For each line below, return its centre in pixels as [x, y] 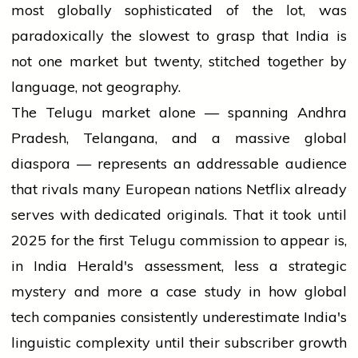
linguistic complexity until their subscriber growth [179, 343]
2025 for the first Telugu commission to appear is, [179, 241]
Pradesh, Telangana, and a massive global [179, 138]
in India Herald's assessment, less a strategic [179, 266]
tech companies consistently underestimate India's [179, 317]
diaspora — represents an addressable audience [179, 164]
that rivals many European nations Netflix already [179, 189]
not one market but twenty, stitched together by [179, 62]
